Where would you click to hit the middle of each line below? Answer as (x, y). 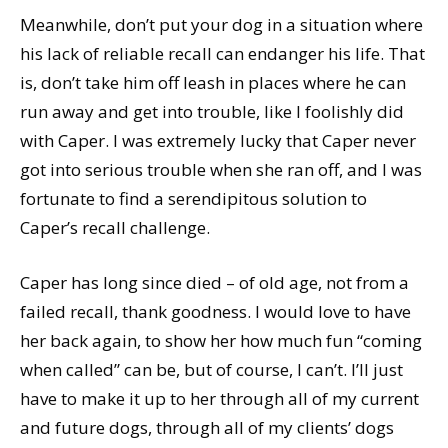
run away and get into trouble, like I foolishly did (212, 111)
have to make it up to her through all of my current (219, 398)
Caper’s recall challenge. (115, 227)
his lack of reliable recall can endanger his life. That (222, 53)
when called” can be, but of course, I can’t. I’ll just (211, 369)
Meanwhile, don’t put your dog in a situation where (221, 24)
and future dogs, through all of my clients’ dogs (207, 427)
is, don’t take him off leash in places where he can (213, 82)
